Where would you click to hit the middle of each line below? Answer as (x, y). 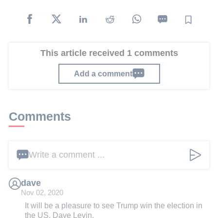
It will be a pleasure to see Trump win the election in (114, 205)
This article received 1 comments (109, 53)
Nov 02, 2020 (42, 192)
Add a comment (103, 74)
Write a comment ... (67, 154)
